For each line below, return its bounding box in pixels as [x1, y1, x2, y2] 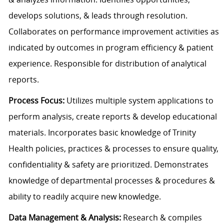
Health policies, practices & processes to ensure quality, [8, 143, 218, 154]
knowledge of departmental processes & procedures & [8, 175, 215, 186]
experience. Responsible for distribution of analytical [8, 58, 206, 69]
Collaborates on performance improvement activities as [8, 26, 219, 37]
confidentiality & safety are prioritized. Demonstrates [8, 159, 208, 170]
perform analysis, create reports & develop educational [8, 111, 217, 122]
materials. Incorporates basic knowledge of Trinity [8, 127, 196, 138]
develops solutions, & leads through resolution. [8, 10, 187, 21]
